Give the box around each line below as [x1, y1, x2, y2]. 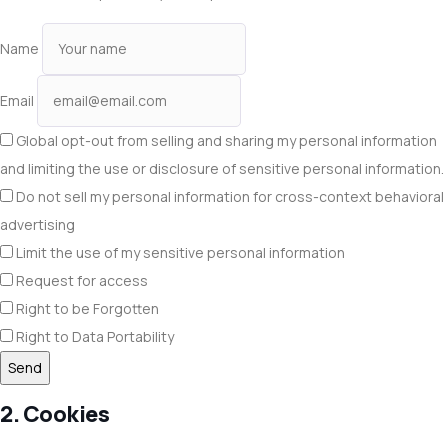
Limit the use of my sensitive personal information [13, 243, 345, 262]
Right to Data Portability [13, 327, 174, 346]
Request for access [13, 271, 148, 290]
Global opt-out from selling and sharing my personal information [13, 131, 437, 150]
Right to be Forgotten [13, 299, 159, 318]
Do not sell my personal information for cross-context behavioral [13, 187, 444, 206]
